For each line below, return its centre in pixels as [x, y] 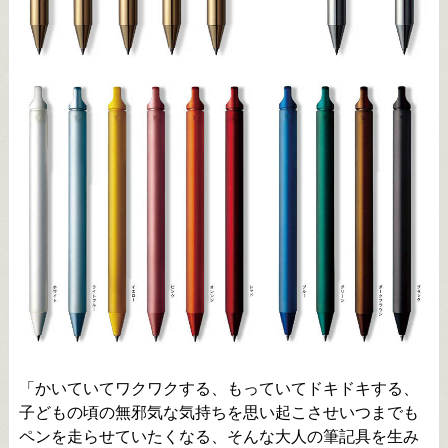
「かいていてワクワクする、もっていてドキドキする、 [218, 389]
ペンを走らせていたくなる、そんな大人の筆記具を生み [218, 437]
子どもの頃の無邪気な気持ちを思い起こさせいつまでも [218, 413]
